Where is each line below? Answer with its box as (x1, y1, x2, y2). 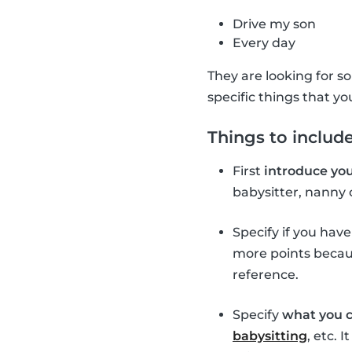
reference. (233, 267, 299, 283)
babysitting (233, 328, 307, 344)
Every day (233, 35, 295, 51)
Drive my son (233, 16, 316, 32)
